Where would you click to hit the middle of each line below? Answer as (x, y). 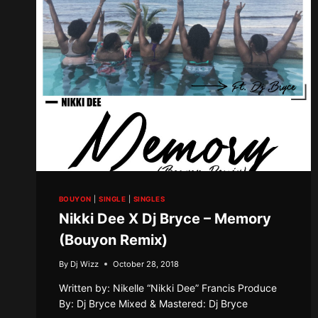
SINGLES (149, 199)
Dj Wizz (85, 264)
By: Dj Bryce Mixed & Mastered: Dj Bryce (153, 303)
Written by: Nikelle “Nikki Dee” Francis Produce (168, 287)
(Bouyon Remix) (113, 240)
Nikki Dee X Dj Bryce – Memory (165, 218)
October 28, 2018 (146, 264)
